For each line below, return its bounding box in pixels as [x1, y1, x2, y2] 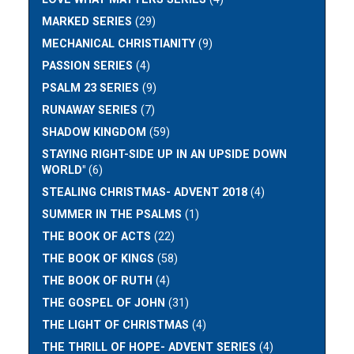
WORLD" [42, 163, 86, 177]
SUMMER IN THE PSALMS [42, 207, 183, 221]
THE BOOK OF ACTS [42, 229, 152, 243]
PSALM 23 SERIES [42, 81, 140, 95]
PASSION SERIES [42, 58, 134, 73]
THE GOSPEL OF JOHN [42, 296, 166, 310]
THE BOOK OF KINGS [42, 251, 155, 265]
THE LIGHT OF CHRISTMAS [42, 318, 190, 332]
